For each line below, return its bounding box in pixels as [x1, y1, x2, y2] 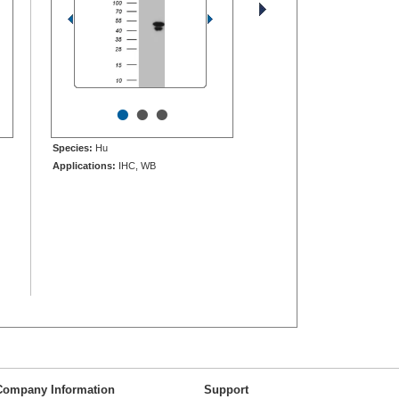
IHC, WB [116, 159, 156, 171]
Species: [53, 142, 93, 153]
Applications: [53, 159, 116, 171]
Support [204, 382, 248, 396]
